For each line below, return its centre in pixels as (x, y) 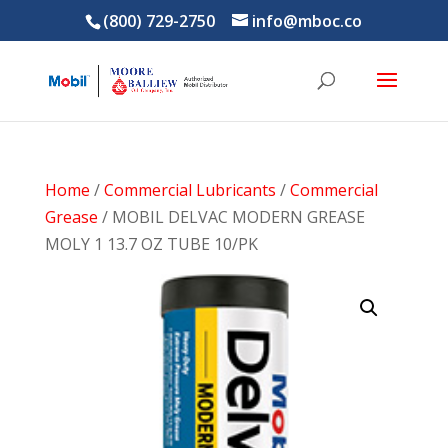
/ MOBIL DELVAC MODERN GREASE (231, 217)
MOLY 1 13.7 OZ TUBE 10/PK (151, 244)
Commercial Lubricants (189, 190)
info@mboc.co (307, 21)
